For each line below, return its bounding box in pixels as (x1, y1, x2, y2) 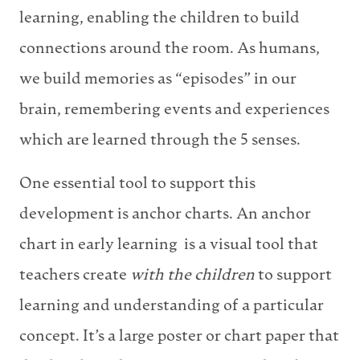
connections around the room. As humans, (19, 41, 320, 57)
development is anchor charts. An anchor (19, 207, 311, 223)
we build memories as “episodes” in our (19, 72, 297, 88)
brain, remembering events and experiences (19, 102, 329, 118)
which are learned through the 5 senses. (19, 133, 301, 149)
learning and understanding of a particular (19, 298, 324, 314)
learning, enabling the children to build (19, 10, 300, 27)
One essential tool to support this (19, 176, 256, 192)
